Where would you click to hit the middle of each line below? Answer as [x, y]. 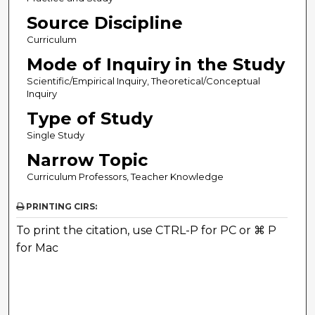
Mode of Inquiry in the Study [155, 65]
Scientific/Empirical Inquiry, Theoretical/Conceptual [143, 81]
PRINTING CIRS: [61, 207]
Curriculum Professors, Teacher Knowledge [125, 177]
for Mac [38, 248]
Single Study [55, 135]
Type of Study [89, 119]
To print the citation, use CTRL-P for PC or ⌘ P [147, 231]
